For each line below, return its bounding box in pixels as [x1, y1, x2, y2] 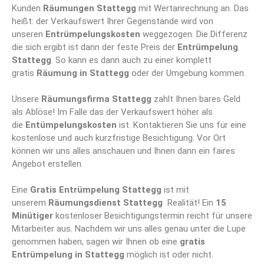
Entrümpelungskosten [45, 29, 140, 40]
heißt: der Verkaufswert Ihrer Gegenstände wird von [12, 16, 213, 27]
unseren [12, 29, 45, 40]
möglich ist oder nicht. [124, 249, 213, 260]
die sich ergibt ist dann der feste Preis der [12, 42, 177, 53]
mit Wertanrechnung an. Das [136, 3, 249, 14]
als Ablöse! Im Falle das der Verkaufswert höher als [12, 107, 213, 118]
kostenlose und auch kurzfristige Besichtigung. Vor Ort [12, 133, 226, 144]
